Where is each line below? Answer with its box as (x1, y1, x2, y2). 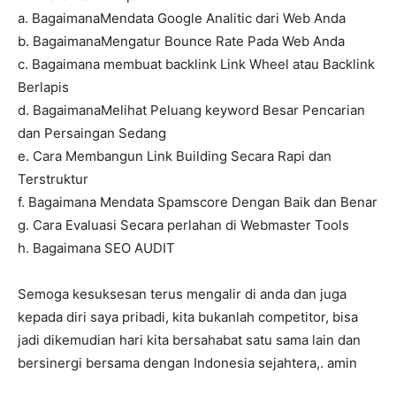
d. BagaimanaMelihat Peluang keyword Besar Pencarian (18, 102, 365, 119)
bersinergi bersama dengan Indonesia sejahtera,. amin (18, 354, 357, 372)
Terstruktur (18, 171, 88, 188)
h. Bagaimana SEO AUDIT (18, 240, 175, 257)
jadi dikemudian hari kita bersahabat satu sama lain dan (18, 331, 361, 349)
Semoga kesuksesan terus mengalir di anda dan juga (18, 286, 346, 303)
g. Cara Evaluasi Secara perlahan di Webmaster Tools (18, 217, 349, 234)
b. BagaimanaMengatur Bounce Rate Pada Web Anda (18, 33, 345, 50)
